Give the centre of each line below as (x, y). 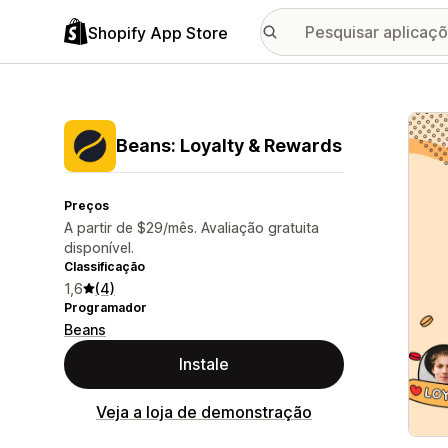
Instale (204, 364)
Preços (86, 205)
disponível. (99, 247)
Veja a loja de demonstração (204, 412)
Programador (105, 307)
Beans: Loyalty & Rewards (229, 145)
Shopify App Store (158, 32)
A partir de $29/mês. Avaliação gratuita (191, 227)
